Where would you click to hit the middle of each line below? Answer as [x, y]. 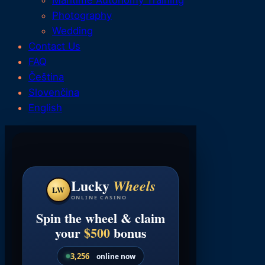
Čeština [46, 77]
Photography [82, 15]
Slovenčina [54, 92]
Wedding [72, 30]
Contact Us [54, 46]
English [45, 107]
